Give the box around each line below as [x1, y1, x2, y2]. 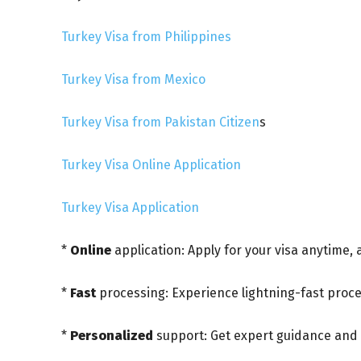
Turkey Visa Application [61, 199, 199, 215]
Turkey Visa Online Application [61, 156, 241, 172]
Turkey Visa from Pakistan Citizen [61, 114, 259, 130]
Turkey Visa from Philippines [61, 28, 231, 44]
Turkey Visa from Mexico [61, 71, 205, 87]
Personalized [70, 327, 156, 343]
